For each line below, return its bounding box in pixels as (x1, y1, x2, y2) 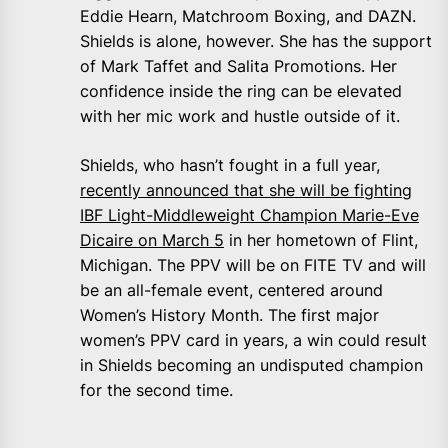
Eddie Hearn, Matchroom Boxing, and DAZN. (80, 6, 416, 27)
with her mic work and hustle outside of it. (80, 106, 400, 127)
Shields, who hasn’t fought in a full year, (80, 155, 380, 176)
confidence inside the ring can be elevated (80, 81, 402, 102)
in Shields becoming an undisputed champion (80, 355, 423, 376)
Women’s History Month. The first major (80, 305, 379, 326)
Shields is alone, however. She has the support (80, 31, 432, 52)
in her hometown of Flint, (224, 230, 418, 251)
